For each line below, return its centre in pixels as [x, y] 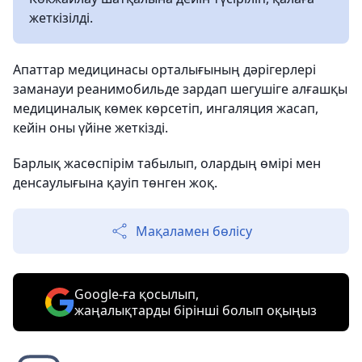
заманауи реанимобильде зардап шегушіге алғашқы [180, 89]
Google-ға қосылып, [137, 294]
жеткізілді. [61, 18]
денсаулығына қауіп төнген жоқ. [115, 183]
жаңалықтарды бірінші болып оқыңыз [196, 310]
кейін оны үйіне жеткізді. [90, 128]
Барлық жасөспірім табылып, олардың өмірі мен [167, 163]
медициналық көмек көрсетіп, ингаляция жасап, [166, 108]
